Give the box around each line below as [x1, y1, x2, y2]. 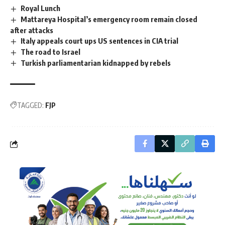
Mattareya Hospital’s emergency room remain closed [21, 14, 198, 24]
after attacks [10, 25, 53, 35]
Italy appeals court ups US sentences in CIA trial [21, 36, 179, 45]
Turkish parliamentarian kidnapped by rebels [21, 58, 171, 67]
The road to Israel [21, 47, 81, 56]
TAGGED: [17, 101, 44, 110]
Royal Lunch [21, 4, 61, 13]
